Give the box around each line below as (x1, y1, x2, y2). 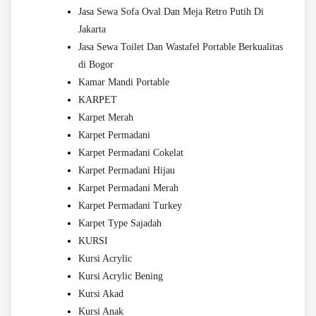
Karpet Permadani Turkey (78, 200, 182, 212)
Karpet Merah (78, 112, 133, 123)
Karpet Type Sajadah (78, 218, 162, 229)
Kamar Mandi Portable (78, 77, 169, 88)
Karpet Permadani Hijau (78, 165, 175, 176)
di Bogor (78, 59, 114, 71)
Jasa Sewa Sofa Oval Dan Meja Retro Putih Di (78, 6, 264, 18)
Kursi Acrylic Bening (78, 271, 163, 282)
